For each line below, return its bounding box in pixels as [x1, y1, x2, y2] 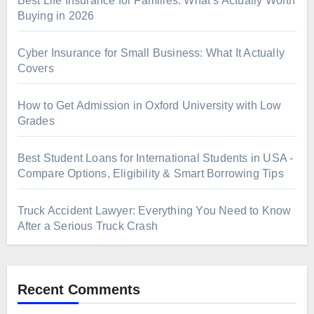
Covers [17, 62, 54, 75]
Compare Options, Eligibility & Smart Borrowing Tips [17, 168, 284, 180]
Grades [17, 115, 55, 128]
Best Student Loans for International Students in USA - [17, 152, 294, 165]
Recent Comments [17, 282, 140, 298]
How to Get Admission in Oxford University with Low [17, 100, 282, 112]
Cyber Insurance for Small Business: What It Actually [17, 47, 285, 60]
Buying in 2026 [17, 10, 95, 22]
